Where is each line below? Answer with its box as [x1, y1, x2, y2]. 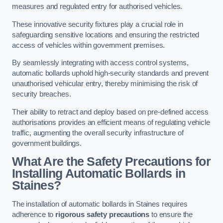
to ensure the [149, 210, 193, 219]
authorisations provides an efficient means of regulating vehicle [12, 118, 210, 126]
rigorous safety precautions [55, 210, 150, 219]
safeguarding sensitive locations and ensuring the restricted [12, 30, 200, 39]
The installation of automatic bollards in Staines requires [12, 200, 188, 208]
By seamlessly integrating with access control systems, [12, 59, 189, 67]
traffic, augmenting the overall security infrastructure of [12, 128, 184, 137]
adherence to [12, 210, 56, 219]
